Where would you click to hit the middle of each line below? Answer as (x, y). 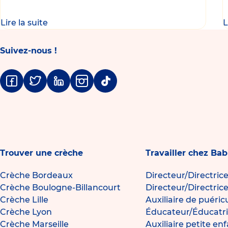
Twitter (38, 87)
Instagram (92, 87)
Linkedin (65, 87)
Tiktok (106, 87)
